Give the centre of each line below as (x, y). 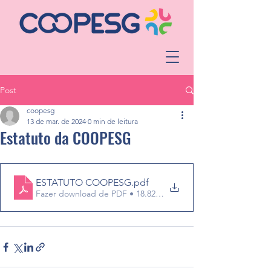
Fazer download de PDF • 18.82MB (102, 193)
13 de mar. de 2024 (56, 121)
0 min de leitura (113, 121)
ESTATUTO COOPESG (83, 182)
